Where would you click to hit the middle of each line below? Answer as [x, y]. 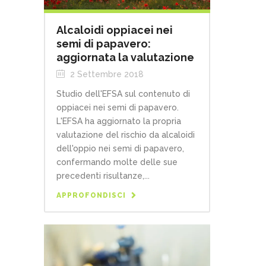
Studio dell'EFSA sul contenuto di [123, 94]
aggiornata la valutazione [125, 58]
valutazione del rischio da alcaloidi [126, 135]
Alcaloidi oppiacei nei [115, 30]
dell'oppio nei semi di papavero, [120, 149]
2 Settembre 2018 [106, 75]
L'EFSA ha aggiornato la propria [119, 121]
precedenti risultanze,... [103, 176]
